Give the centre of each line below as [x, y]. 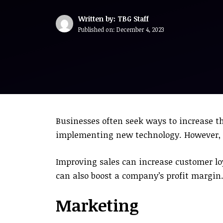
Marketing [97, 205]
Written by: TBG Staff [113, 19]
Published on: [97, 29]
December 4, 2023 [140, 29]
